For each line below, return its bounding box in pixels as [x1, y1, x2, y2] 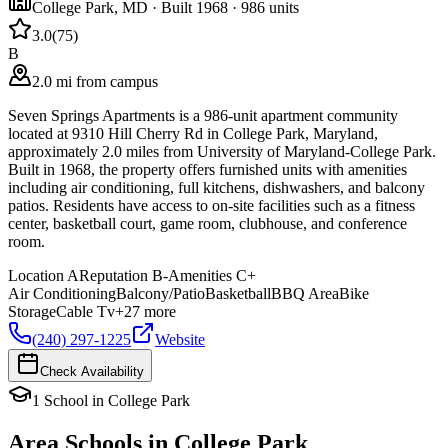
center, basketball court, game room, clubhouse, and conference [8, 215, 407, 233]
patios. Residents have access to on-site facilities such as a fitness [8, 197, 415, 215]
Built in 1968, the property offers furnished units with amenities [8, 161, 407, 179]
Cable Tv [56, 303, 115, 321]
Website [155, 331, 205, 349]
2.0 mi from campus [32, 73, 158, 91]
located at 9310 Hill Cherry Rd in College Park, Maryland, [8, 125, 378, 143]
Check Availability [40, 364, 144, 380]
